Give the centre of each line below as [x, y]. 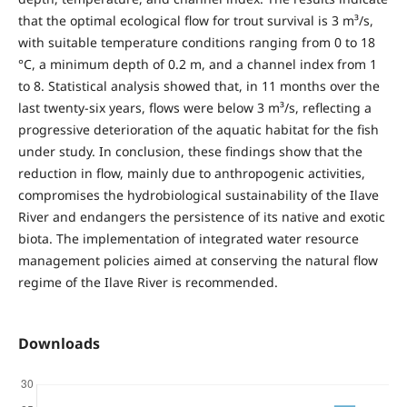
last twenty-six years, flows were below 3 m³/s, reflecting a [194, 108]
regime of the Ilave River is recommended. [148, 283]
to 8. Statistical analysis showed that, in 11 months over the [199, 86]
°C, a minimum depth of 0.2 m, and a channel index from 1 [197, 65]
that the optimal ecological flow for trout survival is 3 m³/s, [195, 21]
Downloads [59, 344]
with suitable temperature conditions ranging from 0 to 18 [196, 43]
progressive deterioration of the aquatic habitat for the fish [198, 130]
